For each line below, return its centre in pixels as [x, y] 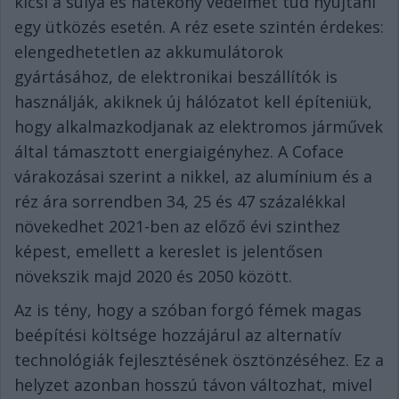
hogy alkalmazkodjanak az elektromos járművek [199, 127]
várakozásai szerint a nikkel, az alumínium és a [193, 177]
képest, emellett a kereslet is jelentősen [168, 252]
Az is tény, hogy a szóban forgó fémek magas [188, 310]
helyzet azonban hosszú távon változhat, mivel [193, 385]
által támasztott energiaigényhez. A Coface [179, 152]
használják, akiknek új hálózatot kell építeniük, [193, 102]
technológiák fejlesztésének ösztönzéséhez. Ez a [199, 360]
